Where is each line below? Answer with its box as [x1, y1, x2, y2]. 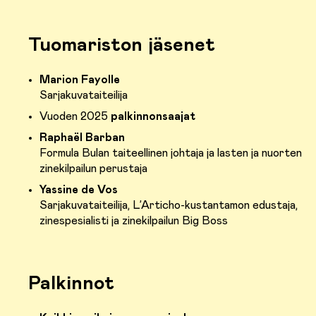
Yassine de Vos [39, 184, 118, 196]
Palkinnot [28, 274, 114, 294]
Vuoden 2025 [39, 111, 108, 123]
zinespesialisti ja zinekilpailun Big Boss [39, 215, 228, 227]
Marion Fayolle [39, 74, 120, 86]
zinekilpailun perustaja [39, 163, 147, 175]
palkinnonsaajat [108, 111, 198, 123]
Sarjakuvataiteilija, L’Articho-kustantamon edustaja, [39, 200, 298, 212]
